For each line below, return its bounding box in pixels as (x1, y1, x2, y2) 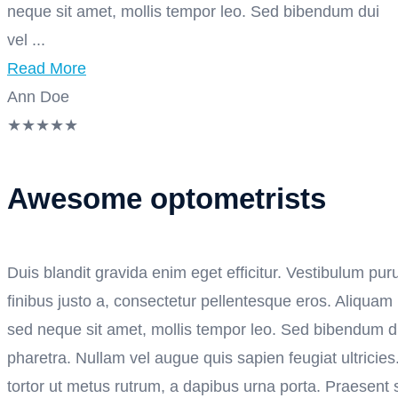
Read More (7, 60, 86, 78)
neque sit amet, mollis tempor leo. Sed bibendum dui (7, 3, 379, 21)
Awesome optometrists (7, 182, 326, 216)
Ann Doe (7, 88, 69, 107)
